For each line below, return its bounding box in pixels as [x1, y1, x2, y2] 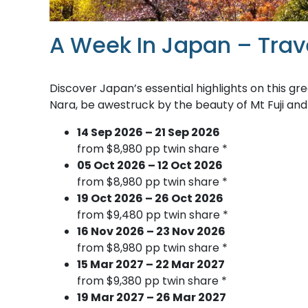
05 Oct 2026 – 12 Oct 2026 [77, 157, 223, 173]
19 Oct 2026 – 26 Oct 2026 [77, 190, 223, 206]
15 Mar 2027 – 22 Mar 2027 [77, 256, 225, 272]
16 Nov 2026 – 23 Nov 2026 [77, 223, 225, 239]
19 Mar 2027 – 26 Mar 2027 [77, 289, 226, 305]
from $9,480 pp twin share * [77, 206, 228, 223]
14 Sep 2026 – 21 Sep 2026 [77, 124, 220, 140]
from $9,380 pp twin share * [77, 272, 227, 289]
